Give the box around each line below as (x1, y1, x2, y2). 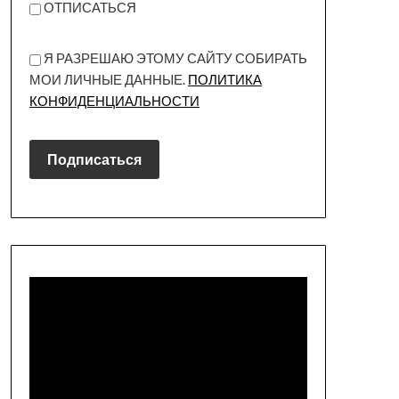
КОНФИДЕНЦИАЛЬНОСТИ (28, 92, 199, 109)
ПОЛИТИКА (187, 70, 262, 87)
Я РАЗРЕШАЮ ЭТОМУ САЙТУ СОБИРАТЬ (40, 49, 307, 66)
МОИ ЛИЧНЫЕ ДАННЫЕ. (28, 70, 188, 87)
